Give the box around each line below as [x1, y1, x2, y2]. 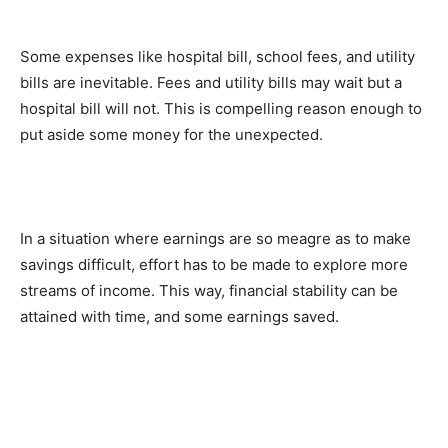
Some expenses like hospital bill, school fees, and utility [20, 46, 415, 66]
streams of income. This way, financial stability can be [20, 280, 398, 300]
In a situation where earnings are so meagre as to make [20, 228, 411, 248]
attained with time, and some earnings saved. [20, 306, 339, 326]
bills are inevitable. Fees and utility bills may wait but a [20, 72, 402, 92]
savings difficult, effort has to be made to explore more [20, 254, 408, 274]
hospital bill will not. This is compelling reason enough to [20, 98, 422, 118]
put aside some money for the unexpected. [20, 124, 323, 144]
